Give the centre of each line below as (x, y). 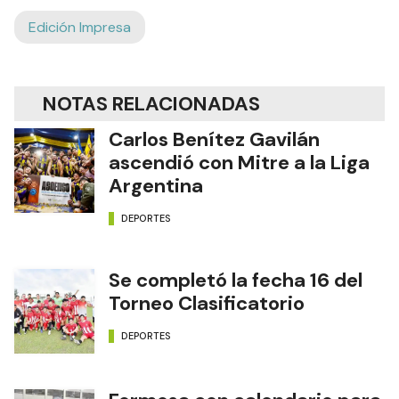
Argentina (156, 185)
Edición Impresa (80, 27)
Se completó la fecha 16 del (236, 280)
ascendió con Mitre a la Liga (239, 162)
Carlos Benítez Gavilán (214, 139)
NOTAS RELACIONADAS (151, 103)
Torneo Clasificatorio (207, 303)
